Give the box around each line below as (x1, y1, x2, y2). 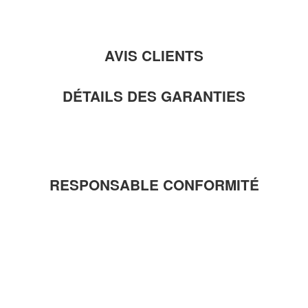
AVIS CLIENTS (104, 45, 203, 65)
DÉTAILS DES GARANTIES (63, 85, 245, 106)
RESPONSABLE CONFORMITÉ (49, 174, 259, 195)
